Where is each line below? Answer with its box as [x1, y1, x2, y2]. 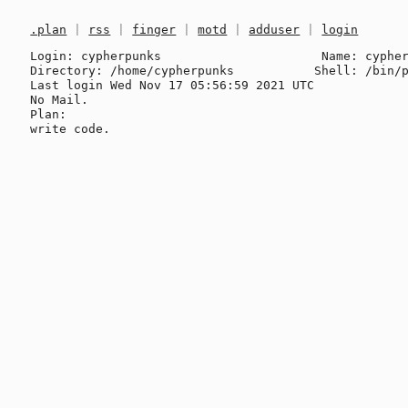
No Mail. [30, 92, 89, 107]
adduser [249, 23, 301, 37]
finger [132, 23, 177, 37]
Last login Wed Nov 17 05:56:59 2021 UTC [30, 77, 315, 92]
